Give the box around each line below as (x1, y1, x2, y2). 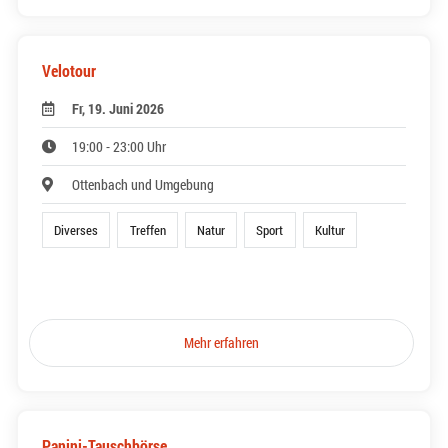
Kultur (314, 222, 345, 239)
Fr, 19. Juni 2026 (72, 99, 165, 119)
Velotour (42, 60, 96, 82)
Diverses (54, 222, 99, 239)
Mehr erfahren (184, 333, 260, 353)
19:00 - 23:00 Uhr (72, 137, 167, 157)
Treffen (129, 222, 166, 239)
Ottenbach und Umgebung (72, 175, 215, 195)
